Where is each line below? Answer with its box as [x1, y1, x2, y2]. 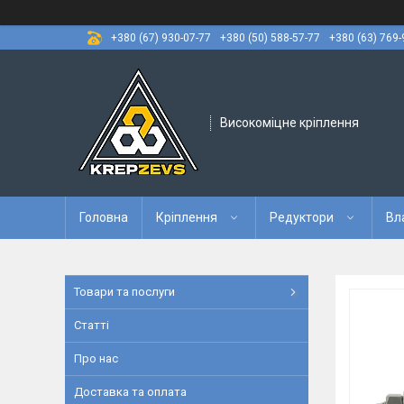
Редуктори [270, 210, 334, 225]
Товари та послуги [74, 285, 175, 298]
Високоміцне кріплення [220, 115, 359, 130]
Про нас [74, 352, 118, 365]
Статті [74, 318, 109, 332]
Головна [79, 210, 128, 225]
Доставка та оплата [74, 385, 187, 399]
